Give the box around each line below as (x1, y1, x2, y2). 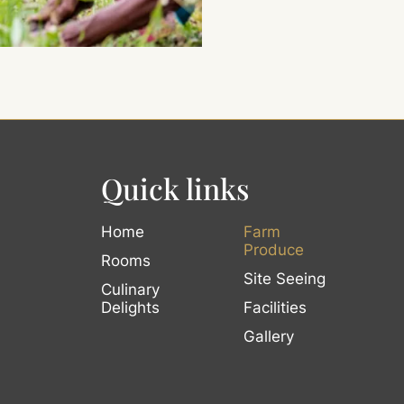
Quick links (101, 168, 250, 207)
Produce (243, 240, 305, 259)
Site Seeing (243, 269, 326, 288)
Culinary (101, 280, 161, 298)
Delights (101, 298, 161, 317)
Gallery (243, 326, 295, 345)
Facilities (243, 298, 308, 317)
